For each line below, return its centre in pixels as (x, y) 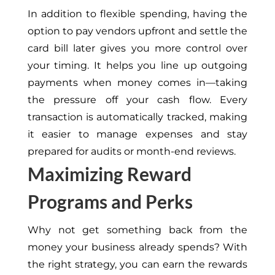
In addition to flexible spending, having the (137, 14)
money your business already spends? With (137, 247)
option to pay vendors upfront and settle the (137, 31)
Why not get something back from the (137, 230)
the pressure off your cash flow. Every (137, 100)
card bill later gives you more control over (137, 48)
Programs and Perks (110, 202)
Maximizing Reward (109, 174)
